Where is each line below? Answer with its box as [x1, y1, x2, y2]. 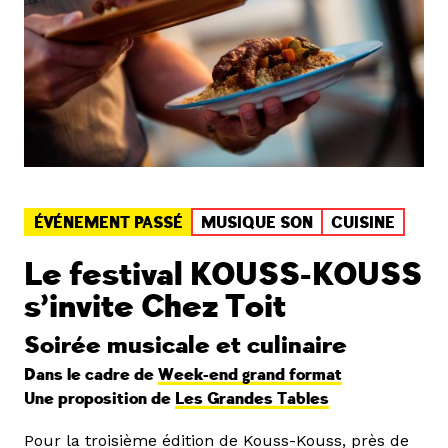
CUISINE [331, 213, 395, 234]
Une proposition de [24, 389, 175, 410]
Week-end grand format [158, 365, 342, 386]
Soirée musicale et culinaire [24, 331, 347, 361]
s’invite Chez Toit [24, 287, 286, 328]
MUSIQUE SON [201, 213, 313, 234]
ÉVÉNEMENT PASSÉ [34, 213, 183, 234]
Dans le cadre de [24, 365, 158, 386]
